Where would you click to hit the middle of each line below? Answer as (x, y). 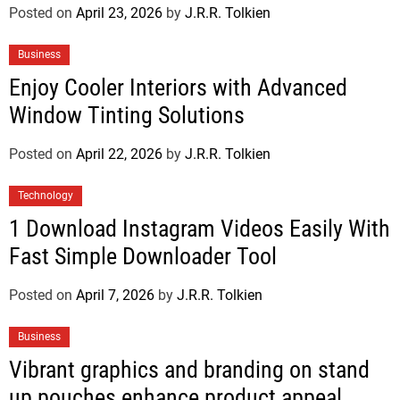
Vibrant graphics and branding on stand (189, 370)
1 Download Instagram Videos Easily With (200, 229)
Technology (46, 196)
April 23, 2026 (119, 13)
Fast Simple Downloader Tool (143, 256)
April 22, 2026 (119, 154)
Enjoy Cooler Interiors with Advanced (178, 87)
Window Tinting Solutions (127, 115)
